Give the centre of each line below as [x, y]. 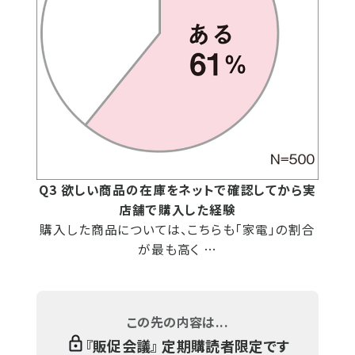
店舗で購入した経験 [177, 210]
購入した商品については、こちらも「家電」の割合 [177, 229]
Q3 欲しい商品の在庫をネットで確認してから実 [177, 190]
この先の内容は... [177, 322]
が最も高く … [177, 249]
